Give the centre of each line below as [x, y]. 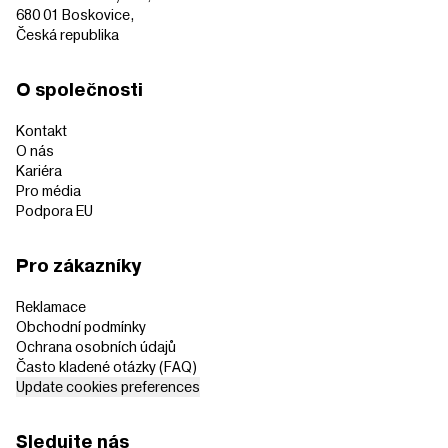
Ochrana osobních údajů [96, 347]
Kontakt [41, 131]
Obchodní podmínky [81, 327]
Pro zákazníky [78, 267]
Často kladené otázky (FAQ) [106, 367]
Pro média [48, 191]
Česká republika [67, 35]
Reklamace [51, 307]
